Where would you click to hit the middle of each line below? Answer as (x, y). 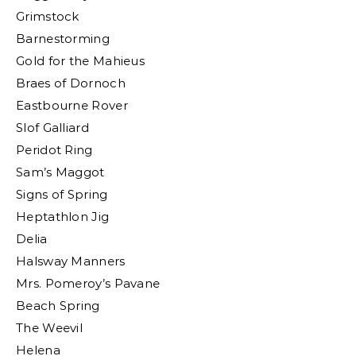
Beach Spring (58, 306)
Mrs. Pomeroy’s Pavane (88, 283)
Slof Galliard (52, 128)
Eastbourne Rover (72, 105)
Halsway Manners (71, 261)
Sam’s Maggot (60, 172)
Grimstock (48, 16)
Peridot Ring (54, 150)
